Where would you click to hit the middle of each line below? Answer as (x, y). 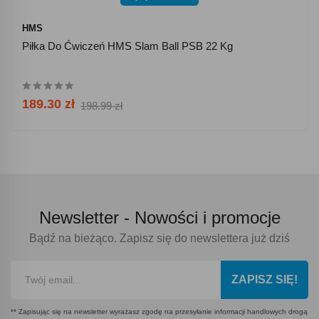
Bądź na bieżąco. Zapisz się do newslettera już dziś (159, 238)
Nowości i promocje (207, 217)
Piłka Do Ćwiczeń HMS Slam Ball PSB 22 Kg (127, 46)
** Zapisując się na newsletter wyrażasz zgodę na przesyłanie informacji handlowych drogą (159, 311)
